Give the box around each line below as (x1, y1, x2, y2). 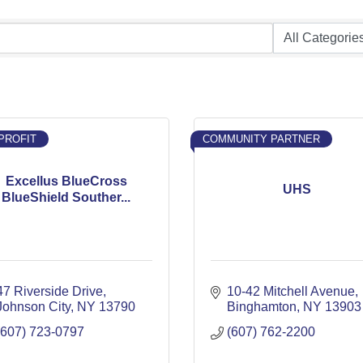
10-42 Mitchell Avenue (227, 284, 355, 298)
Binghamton (227, 300, 297, 314)
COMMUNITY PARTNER (203, 133, 320, 145)
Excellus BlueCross (5, 173, 127, 188)
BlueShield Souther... (2, 190, 130, 204)
